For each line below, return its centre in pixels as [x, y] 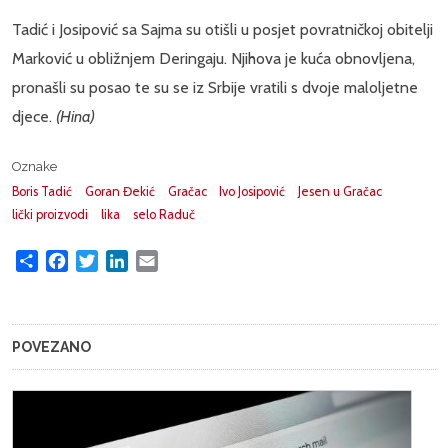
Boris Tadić [42, 191]
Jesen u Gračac [340, 191]
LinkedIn [157, 260]
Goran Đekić [119, 191]
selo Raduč [163, 214]
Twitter [123, 260]
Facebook [101, 260]
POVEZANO [51, 346]
